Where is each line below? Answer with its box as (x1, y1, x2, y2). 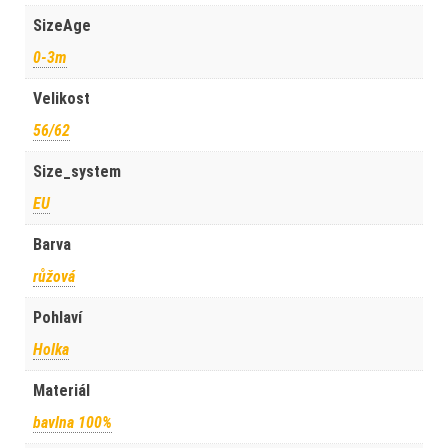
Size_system (33, 162, 121, 182)
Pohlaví (33, 308, 82, 328)
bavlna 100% (33, 413, 112, 433)
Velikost (33, 89, 90, 109)
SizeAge (33, 16, 91, 36)
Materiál (33, 381, 90, 401)
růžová (33, 267, 75, 287)
